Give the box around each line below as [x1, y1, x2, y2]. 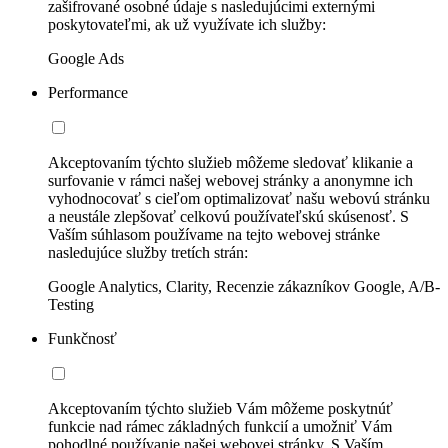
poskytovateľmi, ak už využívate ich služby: [48, 16, 326, 34]
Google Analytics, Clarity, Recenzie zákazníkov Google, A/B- [48, 278, 440, 296]
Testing [48, 296, 94, 314]
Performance [48, 84, 128, 102]
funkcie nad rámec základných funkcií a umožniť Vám [48, 418, 392, 436]
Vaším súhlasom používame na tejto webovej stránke [48, 226, 380, 244]
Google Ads [48, 50, 124, 68]
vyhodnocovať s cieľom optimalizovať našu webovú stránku [48, 190, 430, 208]
